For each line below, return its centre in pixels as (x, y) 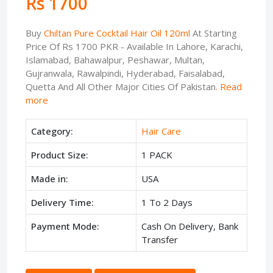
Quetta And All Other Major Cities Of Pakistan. (123, 87)
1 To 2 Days (167, 202)
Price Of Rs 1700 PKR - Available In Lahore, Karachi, (134, 46)
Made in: (50, 179)
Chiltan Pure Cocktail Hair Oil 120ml (117, 33)
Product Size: (60, 155)
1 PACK (157, 155)
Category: (52, 131)
